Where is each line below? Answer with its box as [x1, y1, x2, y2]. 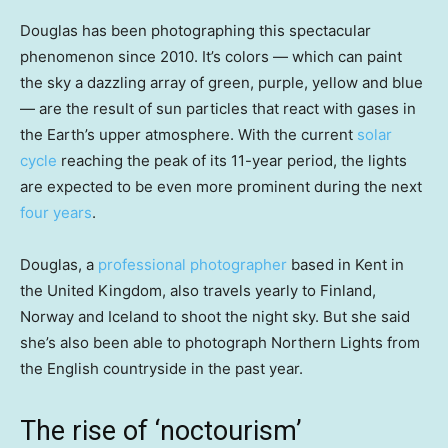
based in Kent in [287, 254, 404, 274]
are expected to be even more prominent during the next [20, 176, 422, 196]
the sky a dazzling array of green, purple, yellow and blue [20, 72, 423, 92]
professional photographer [98, 254, 287, 274]
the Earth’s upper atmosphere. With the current [20, 124, 357, 144]
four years [20, 202, 92, 222]
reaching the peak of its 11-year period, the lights [57, 150, 407, 170]
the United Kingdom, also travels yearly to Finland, [20, 280, 376, 300]
